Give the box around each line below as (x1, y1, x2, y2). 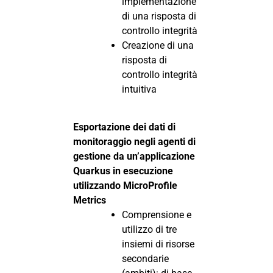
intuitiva (122, 83, 157, 95)
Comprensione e (122, 208, 191, 221)
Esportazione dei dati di (73, 121, 175, 133)
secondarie (122, 252, 169, 264)
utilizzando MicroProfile (73, 179, 177, 191)
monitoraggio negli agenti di (73, 135, 196, 147)
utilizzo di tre (122, 223, 177, 235)
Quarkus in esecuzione (73, 165, 173, 177)
